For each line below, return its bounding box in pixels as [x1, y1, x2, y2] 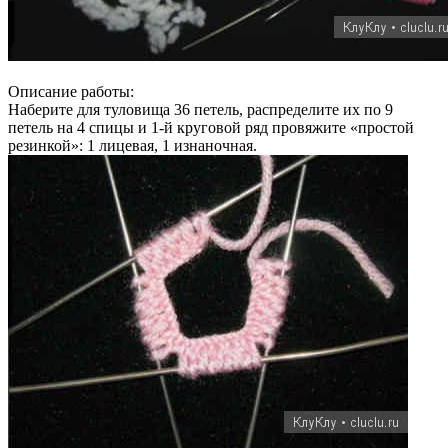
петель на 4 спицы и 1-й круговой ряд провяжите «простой [8, 118, 414, 136]
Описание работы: [8, 82, 134, 100]
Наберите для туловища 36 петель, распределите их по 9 [8, 100, 393, 118]
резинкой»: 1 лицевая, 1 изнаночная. [8, 136, 257, 154]
